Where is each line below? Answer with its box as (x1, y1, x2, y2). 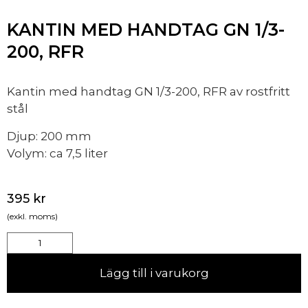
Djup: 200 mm (7, 129, 91, 143)
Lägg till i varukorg (99, 265, 209, 280)
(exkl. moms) (7, 210, 58, 221)
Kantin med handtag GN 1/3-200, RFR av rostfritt (7, 85, 290, 99)
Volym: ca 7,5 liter (7, 146, 108, 160)
